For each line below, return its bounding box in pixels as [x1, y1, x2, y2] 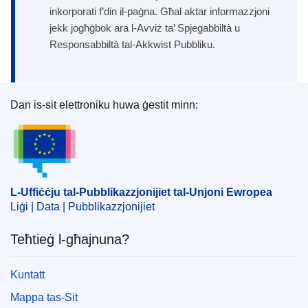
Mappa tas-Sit [10, 291, 78, 303]
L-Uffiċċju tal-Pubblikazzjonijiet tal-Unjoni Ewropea [10, 186, 272, 198]
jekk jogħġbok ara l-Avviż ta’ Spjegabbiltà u [49, 23, 240, 34]
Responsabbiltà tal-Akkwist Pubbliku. [49, 39, 215, 51]
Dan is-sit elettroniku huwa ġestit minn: [10, 99, 198, 111]
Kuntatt [10, 268, 45, 280]
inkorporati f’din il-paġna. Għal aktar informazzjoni [49, 6, 269, 18]
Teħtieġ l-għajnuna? [10, 231, 129, 247]
